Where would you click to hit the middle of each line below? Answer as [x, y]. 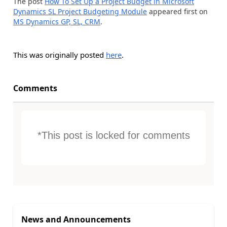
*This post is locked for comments [113, 135]
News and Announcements [76, 219]
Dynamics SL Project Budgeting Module [80, 11]
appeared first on [177, 11]
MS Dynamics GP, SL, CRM [57, 21]
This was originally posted [60, 54]
